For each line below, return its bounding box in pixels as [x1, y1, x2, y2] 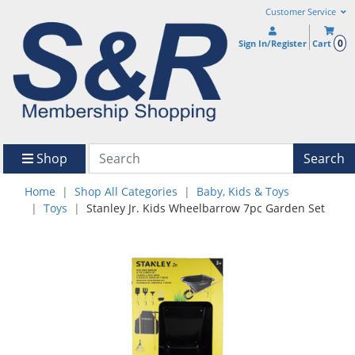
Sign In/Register [239, 37, 307, 49]
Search [303, 149, 345, 167]
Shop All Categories [74, 184, 177, 200]
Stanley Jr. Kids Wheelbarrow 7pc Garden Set [86, 200, 325, 216]
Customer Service [265, 6, 338, 17]
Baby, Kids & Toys [197, 184, 289, 200]
